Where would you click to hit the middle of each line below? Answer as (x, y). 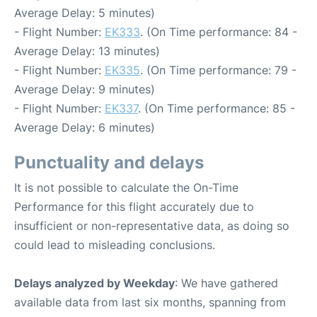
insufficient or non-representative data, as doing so (152, 226)
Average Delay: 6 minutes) (85, 127)
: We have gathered (226, 283)
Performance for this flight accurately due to (134, 207)
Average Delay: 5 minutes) (85, 13)
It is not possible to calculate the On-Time (126, 188)
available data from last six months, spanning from (150, 302)
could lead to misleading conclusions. (115, 245)
